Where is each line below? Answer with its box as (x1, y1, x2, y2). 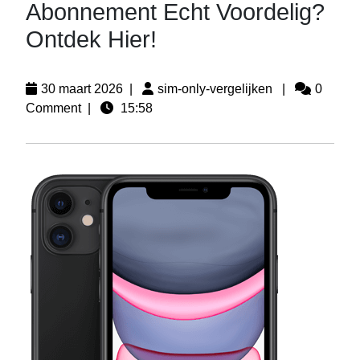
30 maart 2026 (41, 82, 123, 96)
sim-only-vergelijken (157, 82, 272, 96)
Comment (26, 101, 81, 115)
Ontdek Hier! (26, 27, 157, 52)
